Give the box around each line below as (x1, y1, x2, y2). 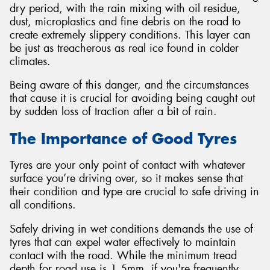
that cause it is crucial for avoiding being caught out (10, 91, 255, 106)
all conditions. (10, 198, 76, 213)
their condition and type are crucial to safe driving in (10, 184, 259, 199)
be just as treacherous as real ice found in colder (10, 40, 239, 55)
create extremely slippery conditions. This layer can (10, 27, 251, 42)
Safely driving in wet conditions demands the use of (10, 221, 253, 236)
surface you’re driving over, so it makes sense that (10, 171, 243, 186)
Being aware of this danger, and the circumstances (10, 78, 249, 93)
